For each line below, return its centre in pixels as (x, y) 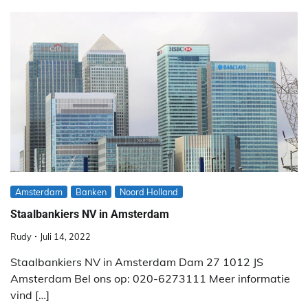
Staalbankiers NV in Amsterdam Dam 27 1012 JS (137, 262)
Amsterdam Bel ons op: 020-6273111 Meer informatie (150, 279)
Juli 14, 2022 (65, 237)
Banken (91, 192)
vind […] (30, 295)
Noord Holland (149, 192)
